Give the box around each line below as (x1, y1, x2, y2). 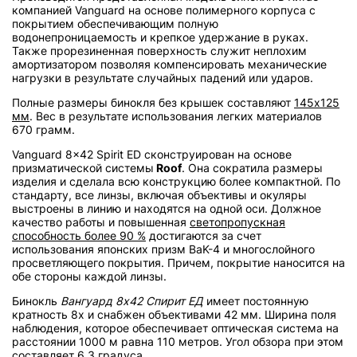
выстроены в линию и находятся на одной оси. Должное (12, 201, 321, 215)
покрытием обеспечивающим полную (12, 16, 218, 30)
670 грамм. (12, 122, 75, 136)
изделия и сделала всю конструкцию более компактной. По (12, 174, 340, 188)
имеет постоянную (203, 293, 308, 308)
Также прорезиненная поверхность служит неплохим (12, 43, 307, 57)
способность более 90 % (12, 228, 146, 242)
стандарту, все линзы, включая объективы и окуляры (12, 187, 307, 202)
